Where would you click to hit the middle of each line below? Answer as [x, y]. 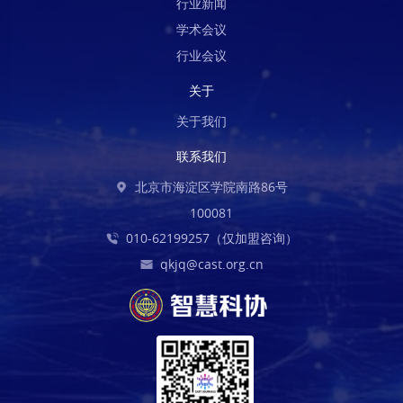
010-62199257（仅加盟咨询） [211, 238]
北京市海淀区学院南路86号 [211, 186]
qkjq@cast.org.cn [211, 264]
